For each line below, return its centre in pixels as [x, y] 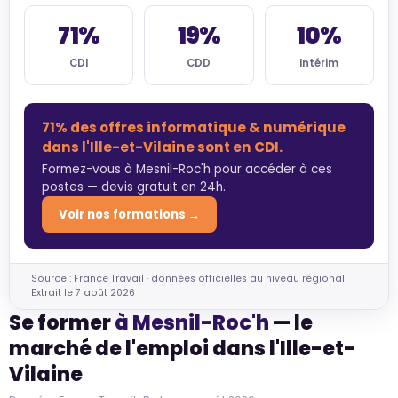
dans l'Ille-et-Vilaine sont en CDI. [162, 147]
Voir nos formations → [130, 214]
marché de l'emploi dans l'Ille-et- [182, 348]
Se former [62, 322]
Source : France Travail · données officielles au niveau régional [188, 279]
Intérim [319, 64]
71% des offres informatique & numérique [194, 128]
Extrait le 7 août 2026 [83, 293]
